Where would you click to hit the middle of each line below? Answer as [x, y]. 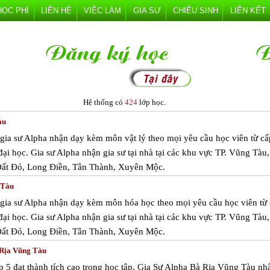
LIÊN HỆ [56, 11]
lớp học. [152, 102]
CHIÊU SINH [196, 11]
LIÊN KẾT [248, 11]
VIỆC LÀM [102, 11]
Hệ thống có [104, 102]
